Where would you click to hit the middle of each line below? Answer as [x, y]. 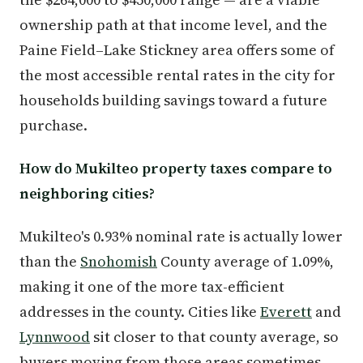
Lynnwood [55, 336]
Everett [286, 311]
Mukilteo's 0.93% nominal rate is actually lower [181, 236]
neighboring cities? [87, 193]
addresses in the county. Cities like [140, 311]
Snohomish [119, 261]
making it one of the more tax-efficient [152, 286]
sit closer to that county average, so [214, 336]
